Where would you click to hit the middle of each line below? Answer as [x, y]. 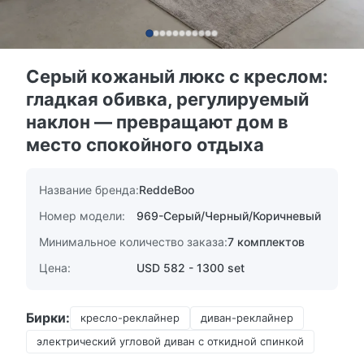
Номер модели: [82, 216]
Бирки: [48, 318]
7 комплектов [266, 242]
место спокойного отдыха [145, 145]
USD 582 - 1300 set [191, 268]
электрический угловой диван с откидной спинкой [170, 341]
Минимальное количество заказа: [133, 242]
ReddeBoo [167, 190]
